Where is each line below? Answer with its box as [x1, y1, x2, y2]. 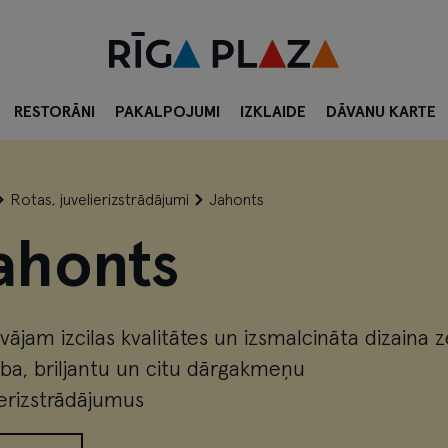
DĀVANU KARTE [326, 104, 436, 120]
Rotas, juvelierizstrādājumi [9, 192, 189, 208]
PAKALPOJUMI [115, 104, 220, 120]
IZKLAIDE [240, 104, 306, 120]
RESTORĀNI [14, 104, 95, 120]
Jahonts [208, 192, 264, 208]
